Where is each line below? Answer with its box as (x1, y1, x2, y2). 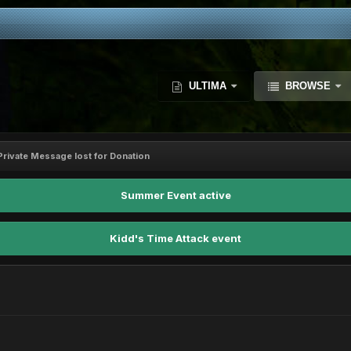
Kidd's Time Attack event (110, 232, 241, 244)
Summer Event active (120, 189, 231, 201)
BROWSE (282, 80, 334, 92)
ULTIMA (186, 80, 230, 92)
